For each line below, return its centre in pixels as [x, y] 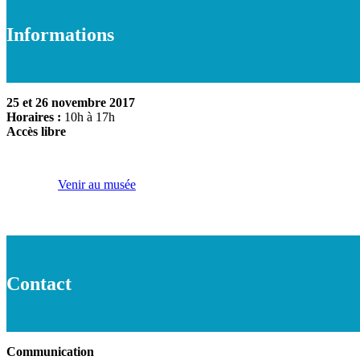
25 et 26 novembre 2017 [71, 103]
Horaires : [35, 117]
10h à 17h [90, 117]
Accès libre [36, 132]
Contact [39, 283]
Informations [60, 34]
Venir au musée [97, 185]
